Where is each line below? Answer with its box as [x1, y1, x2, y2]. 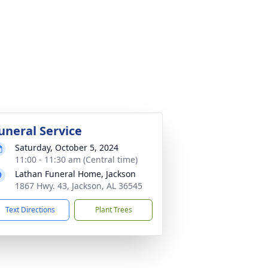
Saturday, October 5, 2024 [15, 142, 118, 153]
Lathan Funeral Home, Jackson [15, 168, 136, 179]
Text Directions [5, 205, 55, 215]
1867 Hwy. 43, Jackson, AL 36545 [15, 180, 142, 191]
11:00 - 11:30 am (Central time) [15, 154, 138, 165]
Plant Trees [95, 205, 132, 215]
